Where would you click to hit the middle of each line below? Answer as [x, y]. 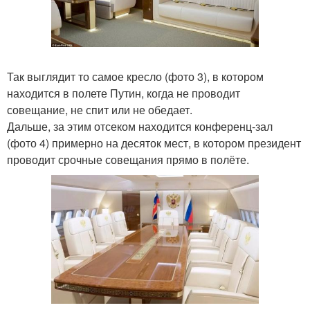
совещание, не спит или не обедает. [100, 109]
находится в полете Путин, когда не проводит [124, 93]
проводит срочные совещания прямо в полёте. [128, 159]
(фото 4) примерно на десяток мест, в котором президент [154, 143]
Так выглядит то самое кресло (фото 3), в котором [135, 76]
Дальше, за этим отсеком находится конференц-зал [140, 126]
